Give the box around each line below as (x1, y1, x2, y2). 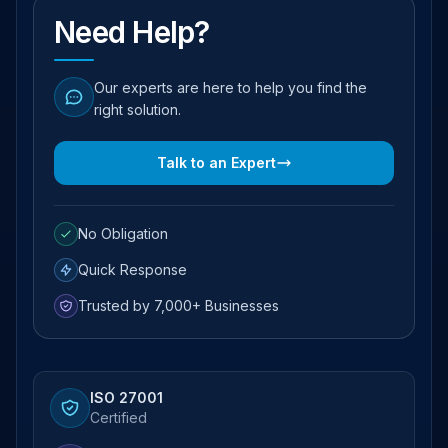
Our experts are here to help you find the (94, 78, 367, 96)
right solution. (94, 100, 181, 118)
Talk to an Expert (156, 153, 276, 171)
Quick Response (78, 260, 187, 278)
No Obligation (78, 224, 168, 242)
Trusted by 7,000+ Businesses (78, 296, 279, 314)
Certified (90, 408, 147, 426)
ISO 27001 (90, 388, 163, 406)
